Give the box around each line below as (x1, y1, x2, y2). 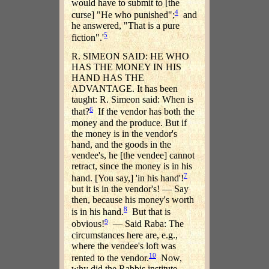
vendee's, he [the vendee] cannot (71, 150, 195, 160)
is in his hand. (71, 207, 124, 217)
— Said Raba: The (108, 219, 184, 229)
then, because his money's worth (71, 195, 194, 205)
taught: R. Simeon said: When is (71, 94, 193, 105)
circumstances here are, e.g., (71, 229, 178, 240)
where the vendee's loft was (71, 240, 176, 251)
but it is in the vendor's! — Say (71, 184, 189, 195)
